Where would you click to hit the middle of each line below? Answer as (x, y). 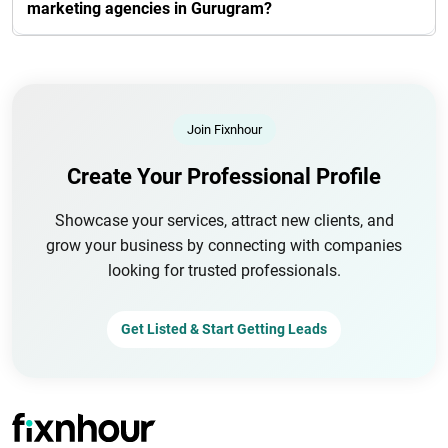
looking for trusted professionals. (224, 270)
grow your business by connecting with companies (224, 245)
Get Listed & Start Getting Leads (224, 328)
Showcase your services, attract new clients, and (224, 220)
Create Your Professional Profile (224, 176)
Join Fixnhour (224, 129)
